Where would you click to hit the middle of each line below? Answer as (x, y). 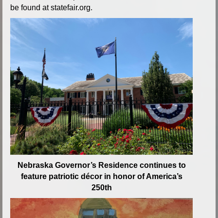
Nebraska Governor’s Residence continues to (101, 165)
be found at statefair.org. (51, 7)
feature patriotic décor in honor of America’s (101, 176)
